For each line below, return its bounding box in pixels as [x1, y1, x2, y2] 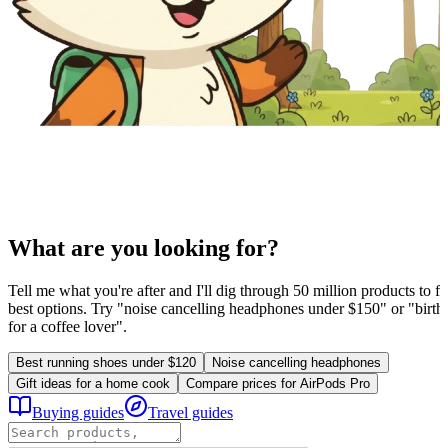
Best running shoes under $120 [16, 354, 196, 370]
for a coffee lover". [8, 317, 127, 335]
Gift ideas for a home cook [16, 375, 170, 391]
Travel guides [148, 403, 233, 421]
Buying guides [32, 403, 124, 421]
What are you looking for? [8, 234, 279, 261]
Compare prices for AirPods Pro [186, 375, 370, 391]
